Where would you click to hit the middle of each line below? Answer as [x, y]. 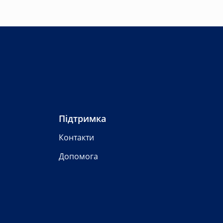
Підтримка [82, 119]
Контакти [76, 138]
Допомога [78, 157]
